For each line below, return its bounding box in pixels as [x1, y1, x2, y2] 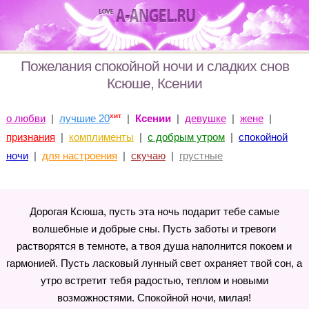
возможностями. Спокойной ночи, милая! [57, 292, 252, 303]
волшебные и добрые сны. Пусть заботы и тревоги [32, 223, 277, 235]
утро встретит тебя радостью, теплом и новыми [40, 275, 268, 286]
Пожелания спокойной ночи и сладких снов [20, 58, 289, 74]
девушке [184, 112, 226, 124]
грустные [179, 150, 223, 161]
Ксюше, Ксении [107, 75, 202, 91]
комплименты [68, 131, 134, 143]
